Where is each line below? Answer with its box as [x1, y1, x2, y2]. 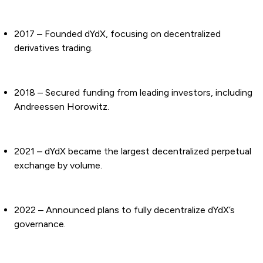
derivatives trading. [14, 42, 93, 54]
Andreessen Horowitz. [14, 101, 109, 113]
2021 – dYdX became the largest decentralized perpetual [14, 146, 251, 157]
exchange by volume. [14, 160, 102, 171]
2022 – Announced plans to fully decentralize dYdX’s [14, 204, 235, 216]
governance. [14, 218, 66, 230]
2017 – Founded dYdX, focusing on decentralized [14, 28, 221, 40]
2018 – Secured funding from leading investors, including [14, 87, 252, 99]
